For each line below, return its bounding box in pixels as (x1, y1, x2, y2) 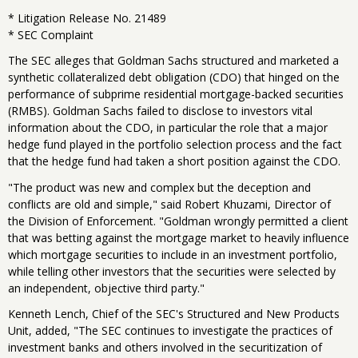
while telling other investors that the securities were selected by (8, 263, 336, 279)
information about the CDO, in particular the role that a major (8, 120, 328, 136)
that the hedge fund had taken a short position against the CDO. (8, 153, 340, 169)
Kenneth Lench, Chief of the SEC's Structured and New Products (8, 305, 340, 321)
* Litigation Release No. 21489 (8, 10, 166, 26)
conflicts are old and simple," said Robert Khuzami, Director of (8, 196, 331, 212)
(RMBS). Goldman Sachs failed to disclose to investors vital (8, 103, 312, 119)
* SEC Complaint (8, 27, 93, 43)
